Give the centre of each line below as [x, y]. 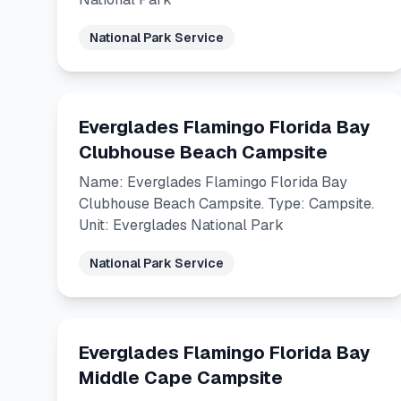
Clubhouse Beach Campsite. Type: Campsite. [226, 204]
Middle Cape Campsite [181, 378]
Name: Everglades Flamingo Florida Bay [213, 182]
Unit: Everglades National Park [181, 225]
